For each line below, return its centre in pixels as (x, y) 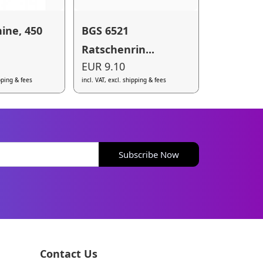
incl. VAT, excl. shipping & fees (124, 80)
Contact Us (68, 253)
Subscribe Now (149, 154)
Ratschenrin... (118, 49)
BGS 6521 (105, 30)
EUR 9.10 (104, 67)
